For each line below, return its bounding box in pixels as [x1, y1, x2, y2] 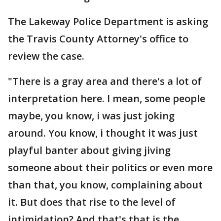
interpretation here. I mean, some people [8, 92, 205, 105]
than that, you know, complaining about [8, 178, 203, 191]
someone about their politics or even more [8, 161, 213, 174]
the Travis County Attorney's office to [8, 32, 188, 45]
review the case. [8, 49, 84, 63]
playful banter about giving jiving [8, 144, 171, 157]
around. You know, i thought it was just [8, 126, 198, 140]
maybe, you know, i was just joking [8, 109, 175, 122]
